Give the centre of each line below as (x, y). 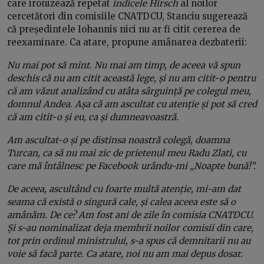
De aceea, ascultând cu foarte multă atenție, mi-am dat (124, 189)
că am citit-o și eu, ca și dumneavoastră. (93, 117)
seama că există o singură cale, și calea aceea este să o (121, 202)
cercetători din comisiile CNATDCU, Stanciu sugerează (127, 16)
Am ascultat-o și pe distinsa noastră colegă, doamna (118, 140)
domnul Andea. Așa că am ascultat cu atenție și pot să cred (132, 104)
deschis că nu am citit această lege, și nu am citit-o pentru (131, 78)
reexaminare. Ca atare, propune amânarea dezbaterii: (127, 42)
